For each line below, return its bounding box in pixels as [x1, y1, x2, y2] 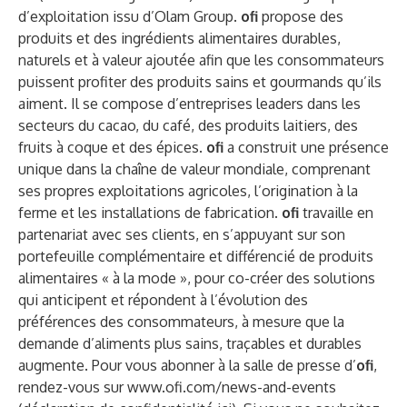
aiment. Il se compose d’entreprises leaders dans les [18, 94, 361, 113]
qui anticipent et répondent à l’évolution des [18, 291, 308, 309]
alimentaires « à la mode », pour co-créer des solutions [18, 269, 375, 287]
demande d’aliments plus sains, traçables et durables [18, 334, 362, 352]
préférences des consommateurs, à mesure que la [18, 313, 344, 331]
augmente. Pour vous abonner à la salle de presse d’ [18, 356, 356, 374]
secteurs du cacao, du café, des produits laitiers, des [18, 116, 358, 134]
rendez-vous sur [18, 378, 127, 396]
